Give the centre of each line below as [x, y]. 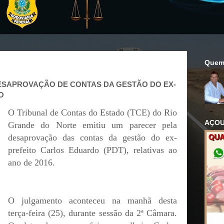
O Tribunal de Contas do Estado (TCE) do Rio [92, 112]
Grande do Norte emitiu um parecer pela [92, 125]
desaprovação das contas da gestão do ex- [92, 137]
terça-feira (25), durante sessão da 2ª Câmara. [92, 213]
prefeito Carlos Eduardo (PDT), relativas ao [92, 150]
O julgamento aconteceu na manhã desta [92, 200]
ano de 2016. [31, 162]
